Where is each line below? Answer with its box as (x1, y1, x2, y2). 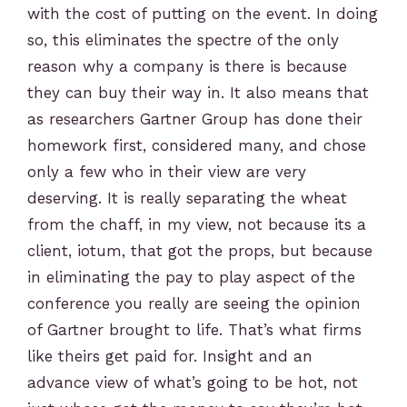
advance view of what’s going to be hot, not (27, 373, 358, 392)
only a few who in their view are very (27, 163, 306, 182)
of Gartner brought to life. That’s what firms (27, 321, 362, 340)
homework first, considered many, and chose (27, 136, 366, 155)
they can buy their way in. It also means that (27, 84, 369, 103)
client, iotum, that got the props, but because (27, 242, 372, 261)
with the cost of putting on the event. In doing (27, 5, 378, 24)
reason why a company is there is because (27, 57, 347, 76)
